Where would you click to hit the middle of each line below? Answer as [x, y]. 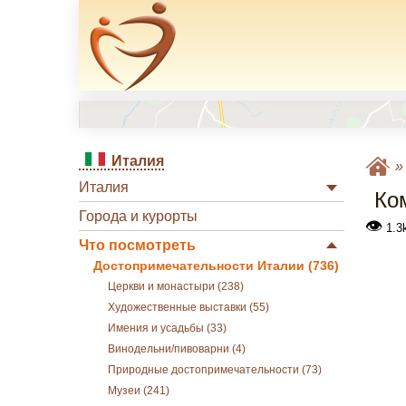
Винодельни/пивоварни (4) [177, 349]
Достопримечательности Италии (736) [216, 266]
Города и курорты [138, 216]
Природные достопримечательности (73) [215, 370]
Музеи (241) [139, 391]
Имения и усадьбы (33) [167, 328]
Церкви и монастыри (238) [176, 286]
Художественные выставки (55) [188, 307]
